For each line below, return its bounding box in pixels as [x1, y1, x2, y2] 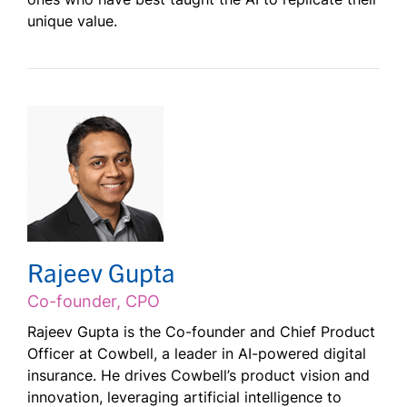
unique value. [27, 12, 117, 31]
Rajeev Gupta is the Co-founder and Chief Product [27, 323, 375, 342]
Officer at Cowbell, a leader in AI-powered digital [27, 344, 366, 363]
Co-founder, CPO [27, 292, 160, 312]
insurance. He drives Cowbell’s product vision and [27, 366, 370, 385]
